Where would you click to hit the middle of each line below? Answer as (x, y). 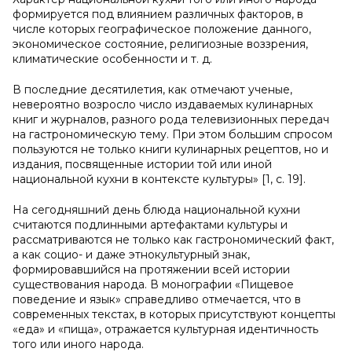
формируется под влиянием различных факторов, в (158, 14)
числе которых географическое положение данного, (162, 29)
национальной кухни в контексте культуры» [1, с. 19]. (159, 179)
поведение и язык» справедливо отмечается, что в (157, 299)
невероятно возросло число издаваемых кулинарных (163, 104)
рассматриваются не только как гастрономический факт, (173, 240)
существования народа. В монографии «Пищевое (153, 284)
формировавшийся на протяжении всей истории (151, 269)
